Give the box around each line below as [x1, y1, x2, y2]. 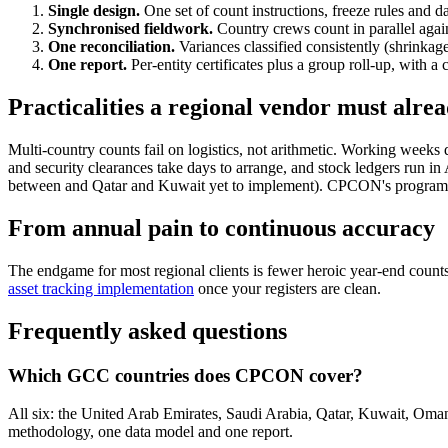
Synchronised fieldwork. [48, 20, 213, 38]
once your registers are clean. [194, 279, 381, 297]
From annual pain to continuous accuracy [8, 214, 435, 241]
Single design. [48, 2, 140, 20]
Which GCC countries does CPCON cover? [8, 364, 363, 386]
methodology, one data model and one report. [8, 423, 293, 441]
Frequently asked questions [8, 317, 287, 344]
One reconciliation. [48, 38, 175, 56]
